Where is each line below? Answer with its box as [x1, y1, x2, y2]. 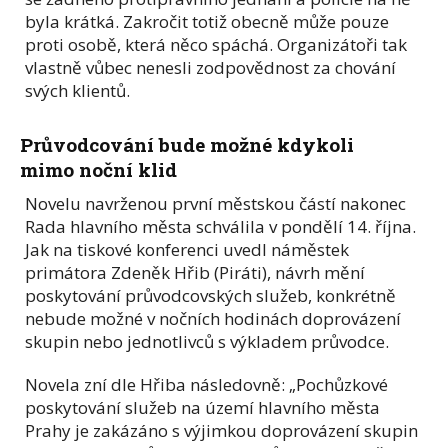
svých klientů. [25, 78, 130, 102]
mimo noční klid [20, 156, 177, 182]
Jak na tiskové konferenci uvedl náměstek [25, 237, 349, 261]
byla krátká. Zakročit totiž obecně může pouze [25, 9, 389, 33]
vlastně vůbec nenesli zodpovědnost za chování [25, 55, 396, 79]
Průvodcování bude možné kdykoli [20, 131, 354, 157]
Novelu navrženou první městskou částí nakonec [25, 191, 406, 215]
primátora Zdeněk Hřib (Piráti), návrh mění [25, 260, 365, 284]
